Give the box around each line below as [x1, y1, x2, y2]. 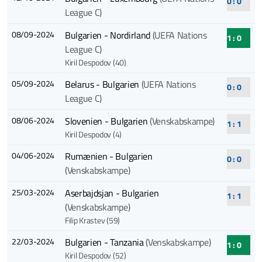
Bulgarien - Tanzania [64, 235, 146, 250]
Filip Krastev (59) [64, 214, 120, 227]
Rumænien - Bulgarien [64, 149, 153, 164]
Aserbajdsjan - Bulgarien [64, 186, 159, 201]
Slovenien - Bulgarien [64, 114, 150, 129]
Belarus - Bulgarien [64, 77, 142, 92]
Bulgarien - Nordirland [64, 28, 153, 43]
